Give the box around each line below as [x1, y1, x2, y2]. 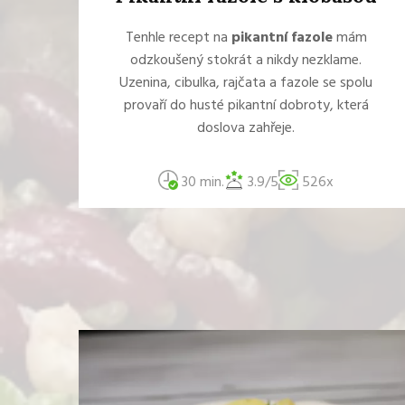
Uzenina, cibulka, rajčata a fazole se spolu [119, 71, 372, 95]
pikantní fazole [231, 26, 333, 50]
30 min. [178, 171, 224, 194]
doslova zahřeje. [197, 117, 295, 140]
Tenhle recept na [125, 26, 231, 50]
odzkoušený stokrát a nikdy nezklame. [130, 49, 362, 72]
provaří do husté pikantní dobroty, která [123, 94, 369, 118]
